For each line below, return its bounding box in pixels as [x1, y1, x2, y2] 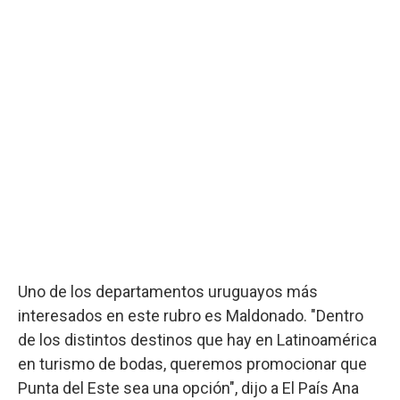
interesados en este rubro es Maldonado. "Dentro [18, 305, 363, 325]
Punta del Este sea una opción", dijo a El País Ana [18, 378, 359, 397]
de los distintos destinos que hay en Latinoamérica [18, 329, 377, 349]
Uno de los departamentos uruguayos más [18, 281, 318, 301]
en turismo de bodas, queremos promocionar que [18, 354, 367, 373]
